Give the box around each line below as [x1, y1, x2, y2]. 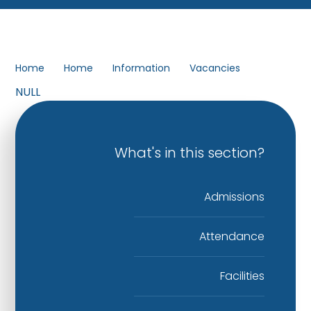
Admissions [203, 188, 264, 205]
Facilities [219, 267, 264, 284]
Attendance [199, 228, 264, 244]
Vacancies [190, 61, 241, 76]
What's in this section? [114, 142, 264, 162]
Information [112, 61, 171, 76]
